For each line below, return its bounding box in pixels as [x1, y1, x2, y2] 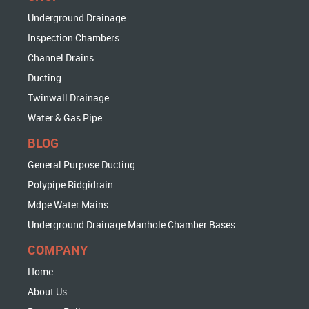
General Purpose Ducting [28, 157, 136, 171]
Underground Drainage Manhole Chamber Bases [28, 217, 236, 231]
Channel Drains [28, 50, 94, 64]
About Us [28, 284, 68, 298]
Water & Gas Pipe [28, 110, 103, 124]
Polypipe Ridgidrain [28, 177, 114, 191]
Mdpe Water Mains [28, 197, 109, 211]
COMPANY [28, 241, 88, 258]
